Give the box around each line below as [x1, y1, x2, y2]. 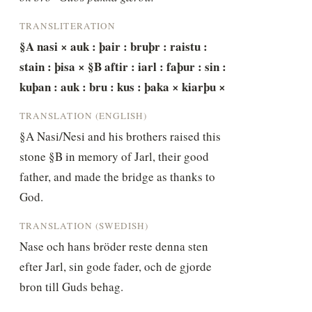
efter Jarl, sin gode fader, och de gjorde [19, 258, 212, 274]
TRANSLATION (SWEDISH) [19, 219, 149, 232]
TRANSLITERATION [19, 19, 116, 32]
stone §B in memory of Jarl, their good [19, 148, 210, 164]
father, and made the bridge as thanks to [19, 168, 216, 185]
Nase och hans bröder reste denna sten [19, 237, 209, 254]
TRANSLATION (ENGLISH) [19, 109, 148, 122]
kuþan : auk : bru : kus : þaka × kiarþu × [19, 77, 226, 95]
